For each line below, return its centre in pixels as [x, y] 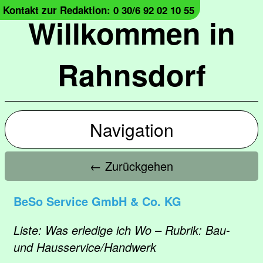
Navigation [131, 129]
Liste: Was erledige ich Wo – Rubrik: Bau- [122, 230]
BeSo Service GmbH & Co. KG [97, 201]
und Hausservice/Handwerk [85, 247]
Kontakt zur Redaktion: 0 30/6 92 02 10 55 [99, 10]
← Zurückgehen [131, 166]
